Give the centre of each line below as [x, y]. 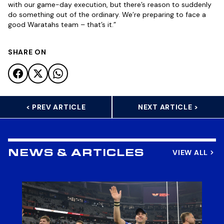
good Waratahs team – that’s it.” [62, 25]
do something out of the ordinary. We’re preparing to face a [107, 15]
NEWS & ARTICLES [76, 155]
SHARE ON [27, 52]
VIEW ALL [190, 153]
